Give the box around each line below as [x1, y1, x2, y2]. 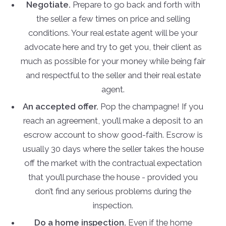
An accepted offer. [23, 101, 98, 112]
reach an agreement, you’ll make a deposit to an [23, 116, 203, 126]
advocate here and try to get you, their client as [24, 42, 202, 52]
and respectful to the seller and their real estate [25, 70, 201, 81]
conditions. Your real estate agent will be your [28, 28, 198, 38]
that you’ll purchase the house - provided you [28, 172, 198, 183]
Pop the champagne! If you [98, 101, 203, 112]
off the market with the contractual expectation [24, 158, 202, 168]
